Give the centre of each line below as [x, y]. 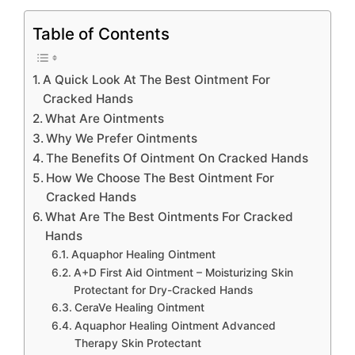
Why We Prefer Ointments [122, 139]
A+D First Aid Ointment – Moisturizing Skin [183, 273]
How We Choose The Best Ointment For [160, 178]
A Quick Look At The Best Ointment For [157, 80]
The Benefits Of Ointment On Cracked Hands [177, 158]
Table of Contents [101, 33]
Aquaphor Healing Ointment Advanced [175, 326]
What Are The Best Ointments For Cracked [170, 217]
